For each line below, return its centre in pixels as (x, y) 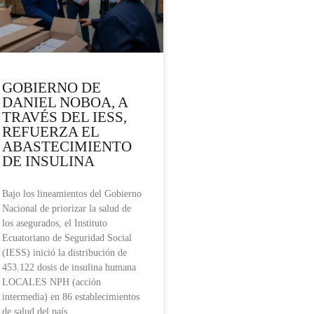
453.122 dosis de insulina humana (69, 268)
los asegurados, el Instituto (55, 224)
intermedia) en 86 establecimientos (71, 297)
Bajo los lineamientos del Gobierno (72, 194)
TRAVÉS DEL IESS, (64, 117)
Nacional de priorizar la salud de (67, 209)
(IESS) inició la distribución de (64, 253)
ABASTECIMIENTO (67, 147)
